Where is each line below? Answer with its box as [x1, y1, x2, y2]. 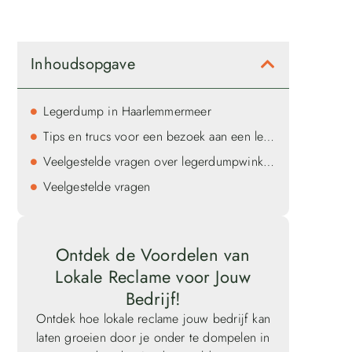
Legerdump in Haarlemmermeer [43, 101, 211, 120]
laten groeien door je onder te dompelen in [36, 328, 270, 347]
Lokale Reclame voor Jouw [55, 264, 251, 290]
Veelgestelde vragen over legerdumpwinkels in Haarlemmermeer [263, 152, 275, 170]
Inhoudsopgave [31, 53, 135, 76]
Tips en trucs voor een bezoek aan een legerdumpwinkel [263, 126, 275, 145]
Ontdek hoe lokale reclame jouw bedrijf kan [35, 310, 271, 328]
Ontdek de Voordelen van [56, 242, 251, 268]
